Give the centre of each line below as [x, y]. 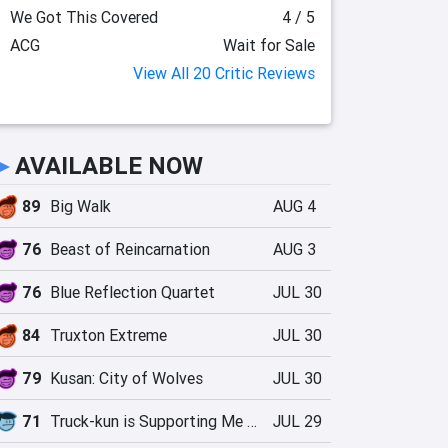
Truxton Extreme [108, 335]
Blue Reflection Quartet [132, 292]
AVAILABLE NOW [109, 165]
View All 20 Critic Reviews [224, 73]
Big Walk [80, 206]
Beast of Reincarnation [130, 249]
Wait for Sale [269, 45]
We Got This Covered [83, 17]
